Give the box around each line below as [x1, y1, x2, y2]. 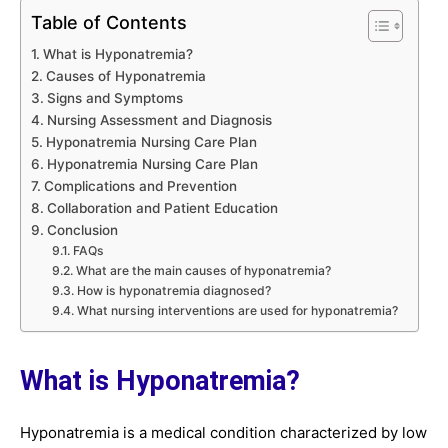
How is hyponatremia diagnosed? [76, 283, 271, 298]
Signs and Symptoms [46, 90, 183, 106]
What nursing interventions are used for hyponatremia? [76, 303, 398, 318]
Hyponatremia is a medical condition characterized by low [20, 423, 427, 442]
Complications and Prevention [43, 178, 237, 194]
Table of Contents [31, 11, 187, 33]
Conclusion [46, 222, 118, 238]
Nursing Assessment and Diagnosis [46, 112, 272, 128]
